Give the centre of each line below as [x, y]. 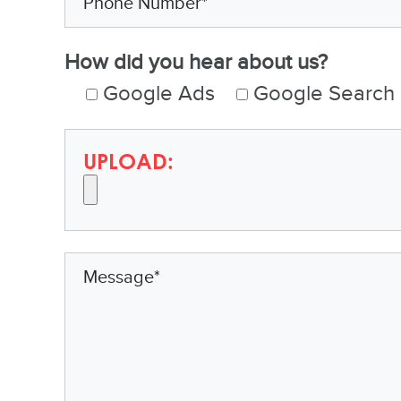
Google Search [324, 94]
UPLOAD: [128, 161]
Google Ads [159, 94]
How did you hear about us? [196, 63]
